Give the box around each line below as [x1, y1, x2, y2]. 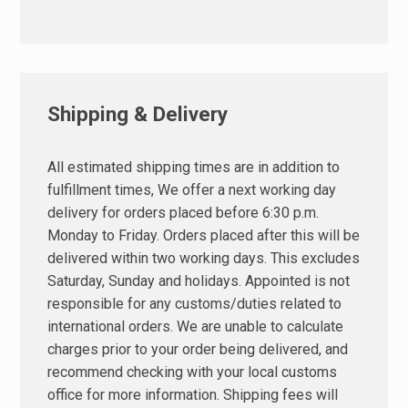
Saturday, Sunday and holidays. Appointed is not [47, 272, 351, 291]
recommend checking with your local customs [47, 363, 338, 382]
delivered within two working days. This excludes [47, 250, 361, 268]
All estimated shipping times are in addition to [47, 158, 341, 177]
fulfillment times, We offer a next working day [47, 181, 337, 199]
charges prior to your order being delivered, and [47, 341, 349, 359]
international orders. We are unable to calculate [47, 318, 344, 336]
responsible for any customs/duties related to [47, 295, 342, 313]
